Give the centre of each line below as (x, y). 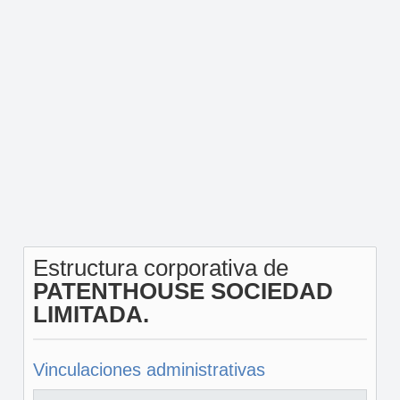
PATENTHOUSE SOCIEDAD (183, 291)
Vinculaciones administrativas (149, 370)
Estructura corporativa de (160, 268)
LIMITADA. (91, 314)
